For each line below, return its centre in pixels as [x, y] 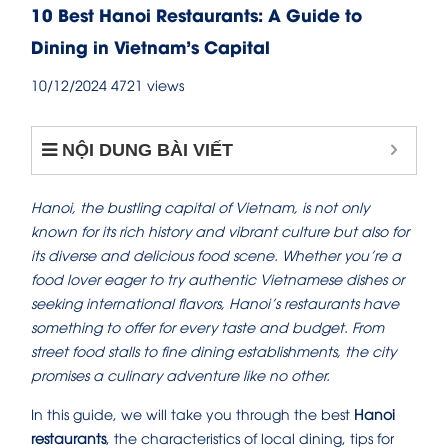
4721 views [147, 85]
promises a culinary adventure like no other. [180, 375]
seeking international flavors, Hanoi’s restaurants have [215, 303]
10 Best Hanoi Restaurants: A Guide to [196, 14]
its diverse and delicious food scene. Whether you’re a [216, 255]
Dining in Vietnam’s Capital [150, 46]
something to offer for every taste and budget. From [207, 327]
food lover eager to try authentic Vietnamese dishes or [217, 279]
